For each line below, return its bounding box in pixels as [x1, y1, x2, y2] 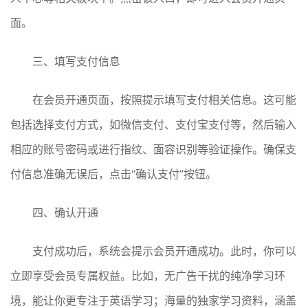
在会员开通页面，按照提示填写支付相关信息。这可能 [32, 92, 296, 107]
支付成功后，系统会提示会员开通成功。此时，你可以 [32, 243, 296, 258]
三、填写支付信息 [32, 54, 120, 68]
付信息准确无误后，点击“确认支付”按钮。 [10, 166, 217, 181]
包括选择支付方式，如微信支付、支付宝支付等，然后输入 [10, 117, 296, 131]
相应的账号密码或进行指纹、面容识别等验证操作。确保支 [10, 142, 296, 156]
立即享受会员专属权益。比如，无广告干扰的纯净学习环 [10, 268, 285, 283]
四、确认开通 [32, 205, 98, 219]
